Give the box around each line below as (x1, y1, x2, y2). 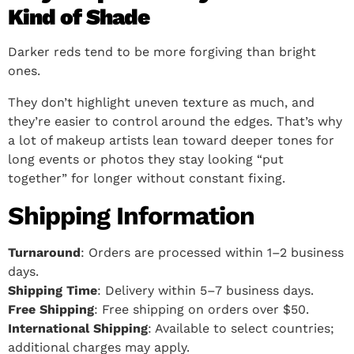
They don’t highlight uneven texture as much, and (8, 95, 314, 111)
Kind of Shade (8, 4, 149, 31)
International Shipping (8, 321, 148, 337)
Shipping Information (8, 201, 254, 232)
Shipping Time (8, 283, 97, 299)
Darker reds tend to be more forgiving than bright (8, 44, 316, 60)
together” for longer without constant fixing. (8, 171, 285, 186)
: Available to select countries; (148, 321, 334, 337)
